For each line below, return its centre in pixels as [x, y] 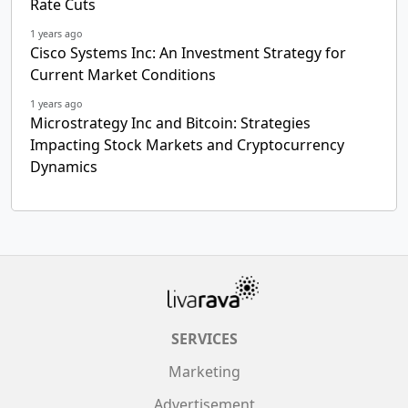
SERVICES [204, 338]
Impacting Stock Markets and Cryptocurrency [187, 144]
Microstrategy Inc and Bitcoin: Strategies [170, 122]
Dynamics [64, 166]
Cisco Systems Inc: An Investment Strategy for [188, 52]
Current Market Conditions [123, 74]
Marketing [204, 371]
